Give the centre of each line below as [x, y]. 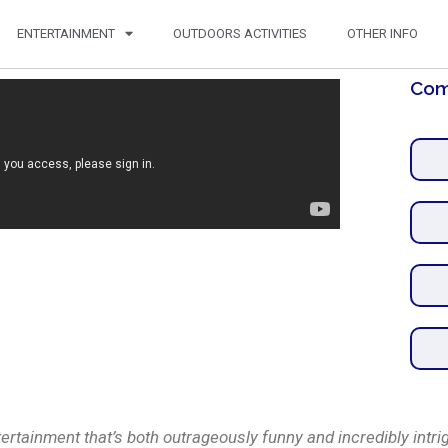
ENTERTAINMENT [66, 33]
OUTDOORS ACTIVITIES [240, 33]
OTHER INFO [382, 33]
